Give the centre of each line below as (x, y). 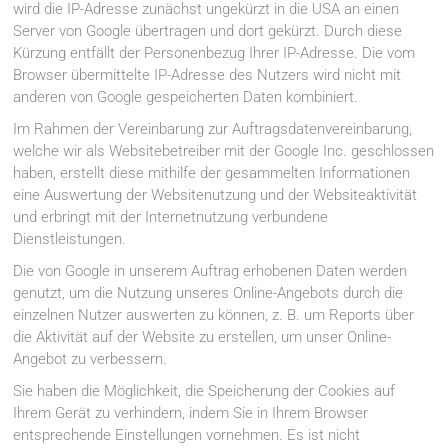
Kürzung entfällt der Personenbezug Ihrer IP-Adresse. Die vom (214, 53)
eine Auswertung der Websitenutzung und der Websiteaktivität (215, 195)
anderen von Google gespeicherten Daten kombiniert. (186, 97)
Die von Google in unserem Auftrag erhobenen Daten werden (210, 271)
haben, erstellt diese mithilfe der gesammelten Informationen (212, 173)
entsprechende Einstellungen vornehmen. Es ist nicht (187, 435)
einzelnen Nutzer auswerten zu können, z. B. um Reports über (214, 315)
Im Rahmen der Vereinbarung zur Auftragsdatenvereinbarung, (213, 129)
